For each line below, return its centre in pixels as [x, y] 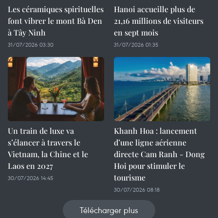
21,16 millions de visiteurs [159, 21]
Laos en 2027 [30, 166]
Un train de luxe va [41, 131]
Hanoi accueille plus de [154, 9]
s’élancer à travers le [44, 142]
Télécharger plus [109, 210]
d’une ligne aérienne [150, 142]
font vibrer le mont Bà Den [55, 21]
